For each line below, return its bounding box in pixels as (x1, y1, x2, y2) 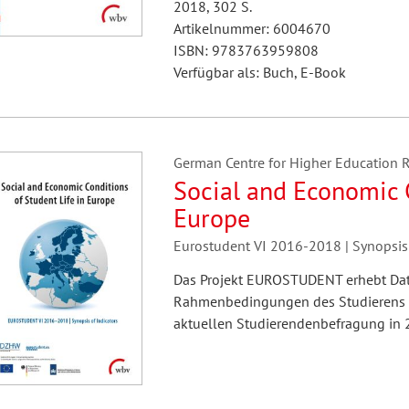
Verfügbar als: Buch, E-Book (173, 63, 346, 81)
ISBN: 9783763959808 (173, 41, 319, 59)
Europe (173, 201, 250, 235)
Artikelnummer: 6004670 (173, 19, 330, 37)
